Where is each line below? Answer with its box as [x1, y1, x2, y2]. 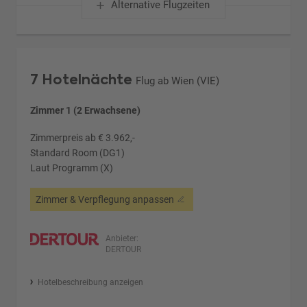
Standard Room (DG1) [30, 147, 125, 158]
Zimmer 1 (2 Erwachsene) [30, 104, 141, 116]
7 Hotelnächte [30, 69, 133, 89]
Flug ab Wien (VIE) [136, 74, 220, 87]
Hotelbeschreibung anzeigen [37, 277, 143, 287]
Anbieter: [106, 233, 139, 243]
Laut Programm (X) [30, 162, 114, 173]
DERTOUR [106, 244, 142, 254]
